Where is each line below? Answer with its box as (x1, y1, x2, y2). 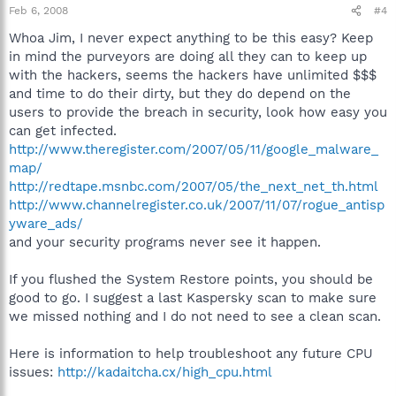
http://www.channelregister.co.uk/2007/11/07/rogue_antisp (9, 197, 385, 213)
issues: (9, 364, 57, 380)
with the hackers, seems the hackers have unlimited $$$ (9, 67, 377, 83)
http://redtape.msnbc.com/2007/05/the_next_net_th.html (9, 179, 378, 194)
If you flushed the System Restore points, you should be (9, 271, 373, 287)
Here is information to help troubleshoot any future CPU (9, 346, 373, 362)
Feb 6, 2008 (9, 4, 68, 17)
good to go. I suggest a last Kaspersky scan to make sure (9, 290, 377, 306)
